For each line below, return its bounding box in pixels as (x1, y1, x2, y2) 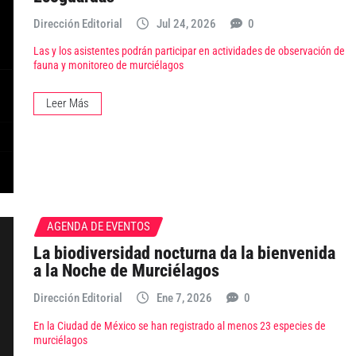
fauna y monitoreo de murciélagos (33, 59, 184, 73)
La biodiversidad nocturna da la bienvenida (33, 242, 335, 264)
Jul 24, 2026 (157, 16, 216, 31)
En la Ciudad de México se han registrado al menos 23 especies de (33, 319, 326, 333)
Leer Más (46, 96, 89, 111)
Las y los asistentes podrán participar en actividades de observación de (33, 44, 345, 59)
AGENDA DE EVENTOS (47, 219, 150, 234)
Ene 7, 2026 (157, 291, 212, 306)
